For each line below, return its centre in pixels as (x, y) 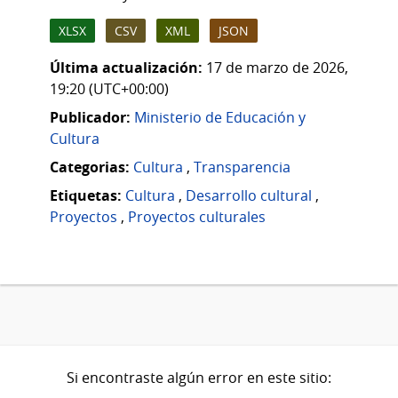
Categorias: (90, 167)
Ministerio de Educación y (220, 118)
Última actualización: (126, 68)
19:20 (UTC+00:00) (109, 89)
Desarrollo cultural (249, 196)
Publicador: (90, 118)
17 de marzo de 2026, (277, 68)
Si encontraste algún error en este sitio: (199, 378)
